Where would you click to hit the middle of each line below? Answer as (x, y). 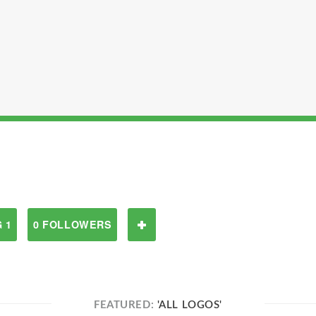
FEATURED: (126, 305)
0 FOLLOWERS (73, 224)
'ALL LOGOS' (189, 305)
